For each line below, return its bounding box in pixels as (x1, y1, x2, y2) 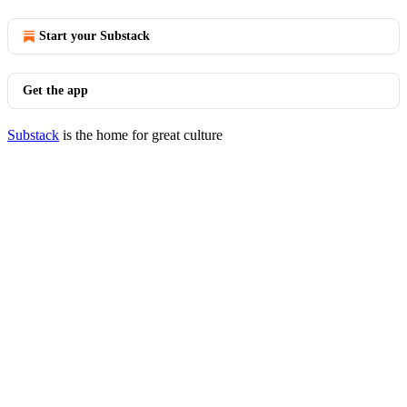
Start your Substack (39, 29, 150, 43)
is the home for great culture (59, 127, 223, 143)
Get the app (23, 84, 88, 97)
